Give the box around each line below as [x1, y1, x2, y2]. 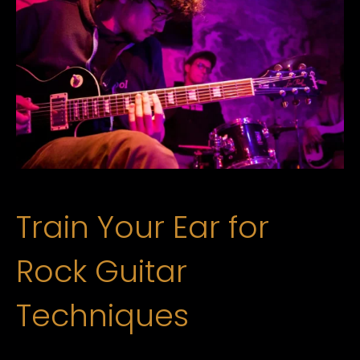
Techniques [16, 294, 189, 337]
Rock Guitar [16, 250, 187, 292]
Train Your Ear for [16, 206, 269, 248]
